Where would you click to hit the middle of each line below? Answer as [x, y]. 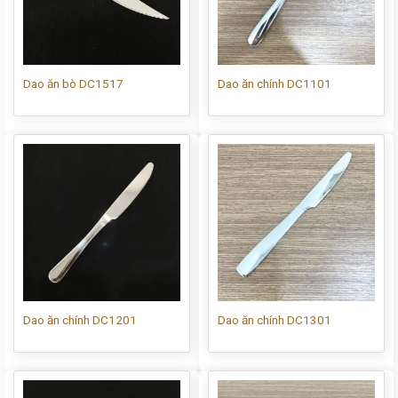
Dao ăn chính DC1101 [274, 83]
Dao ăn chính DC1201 [80, 319]
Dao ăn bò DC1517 [73, 83]
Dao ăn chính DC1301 [274, 319]
